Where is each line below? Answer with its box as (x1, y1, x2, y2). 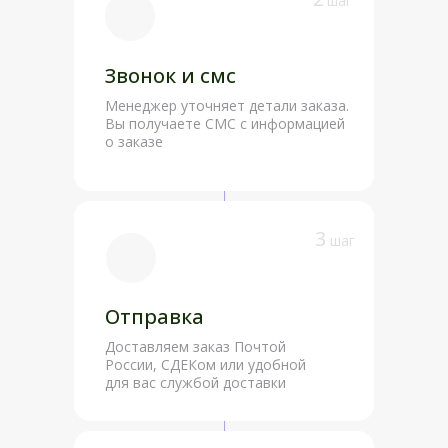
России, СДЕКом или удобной (105, 354, 306, 374)
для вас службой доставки (105, 372, 286, 392)
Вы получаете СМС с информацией (105, 113, 345, 133)
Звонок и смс (105, 61, 236, 89)
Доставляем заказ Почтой (105, 336, 286, 356)
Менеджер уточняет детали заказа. (105, 95, 349, 115)
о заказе (105, 131, 163, 151)
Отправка (105, 302, 204, 330)
